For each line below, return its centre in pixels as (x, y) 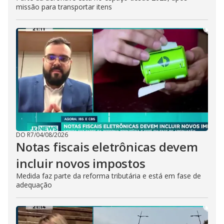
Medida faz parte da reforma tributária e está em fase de (108, 176)
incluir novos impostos (81, 163)
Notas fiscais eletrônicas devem (107, 147)
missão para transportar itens (64, 7)
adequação (34, 185)
